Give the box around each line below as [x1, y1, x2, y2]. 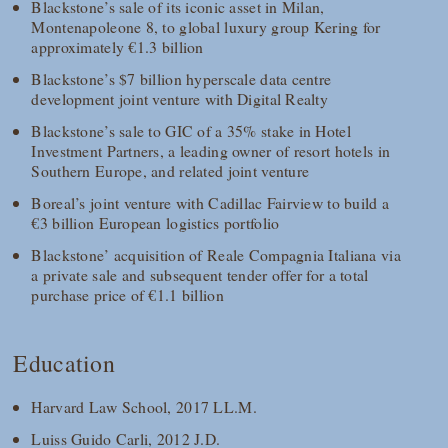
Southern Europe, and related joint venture [31, 160, 310, 182]
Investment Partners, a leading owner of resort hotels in [31, 140, 391, 162]
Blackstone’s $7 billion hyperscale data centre [31, 68, 332, 90]
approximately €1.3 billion [31, 36, 204, 58]
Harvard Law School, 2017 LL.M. [31, 396, 257, 418]
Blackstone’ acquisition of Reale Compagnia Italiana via [31, 244, 401, 266]
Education [13, 347, 115, 380]
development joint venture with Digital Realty [31, 88, 329, 110]
